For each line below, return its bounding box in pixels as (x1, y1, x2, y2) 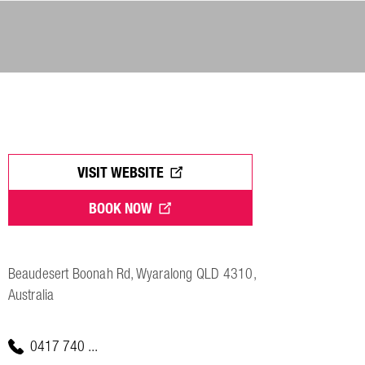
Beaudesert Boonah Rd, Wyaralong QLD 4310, (7, 261, 256, 288)
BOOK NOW (89, 196, 153, 221)
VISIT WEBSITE (77, 160, 165, 185)
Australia (7, 282, 55, 309)
